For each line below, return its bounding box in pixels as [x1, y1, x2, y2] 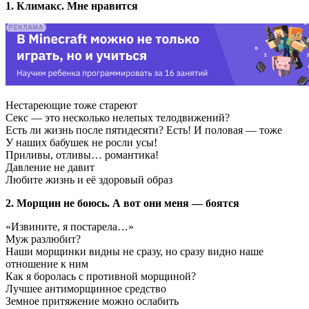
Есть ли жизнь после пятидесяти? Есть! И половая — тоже [6, 124, 282, 137]
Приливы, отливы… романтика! [6, 149, 159, 161]
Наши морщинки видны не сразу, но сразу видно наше [6, 246, 263, 258]
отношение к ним [6, 258, 88, 270]
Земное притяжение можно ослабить [6, 295, 179, 308]
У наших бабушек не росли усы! [6, 137, 157, 149]
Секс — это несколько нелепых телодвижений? [6, 112, 230, 124]
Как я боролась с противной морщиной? [6, 270, 196, 283]
